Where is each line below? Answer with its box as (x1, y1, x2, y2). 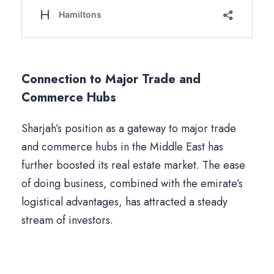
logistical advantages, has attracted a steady (21, 194, 228, 210)
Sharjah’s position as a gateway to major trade (21, 120, 236, 137)
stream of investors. (21, 212, 113, 229)
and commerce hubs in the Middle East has (21, 139, 223, 155)
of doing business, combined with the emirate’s (21, 176, 243, 192)
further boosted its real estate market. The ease (21, 157, 245, 174)
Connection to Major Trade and (21, 70, 201, 89)
